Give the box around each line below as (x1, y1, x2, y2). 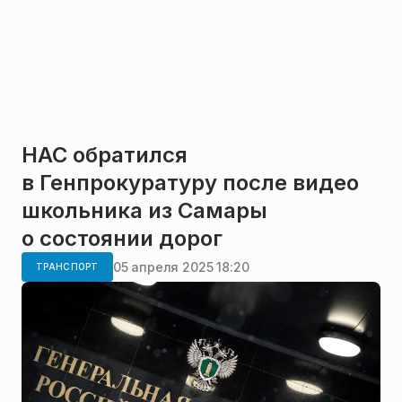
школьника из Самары (22, 197, 267, 224)
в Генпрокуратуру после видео (22, 170, 359, 197)
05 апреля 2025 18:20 (112, 258, 249, 275)
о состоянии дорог (22, 225, 223, 252)
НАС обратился (22, 142, 188, 169)
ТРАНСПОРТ (36, 261, 99, 273)
